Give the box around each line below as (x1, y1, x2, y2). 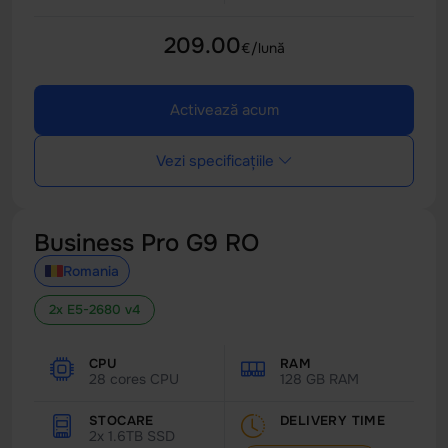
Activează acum (169, 100, 279, 120)
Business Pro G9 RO (34, 228, 259, 258)
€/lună (240, 39, 285, 57)
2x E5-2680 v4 (49, 301, 140, 318)
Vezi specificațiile (155, 151, 274, 171)
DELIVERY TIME (280, 412, 386, 429)
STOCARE (89, 412, 154, 429)
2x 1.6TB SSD (89, 427, 175, 445)
